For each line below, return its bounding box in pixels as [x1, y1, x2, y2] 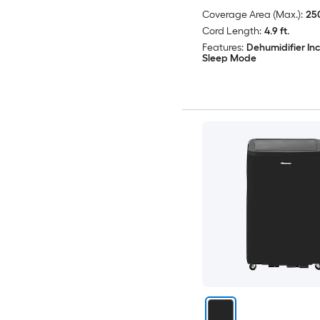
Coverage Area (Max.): [201, 8, 303, 21]
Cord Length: [201, 24, 261, 37]
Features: [201, 41, 244, 54]
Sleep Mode [201, 51, 256, 64]
